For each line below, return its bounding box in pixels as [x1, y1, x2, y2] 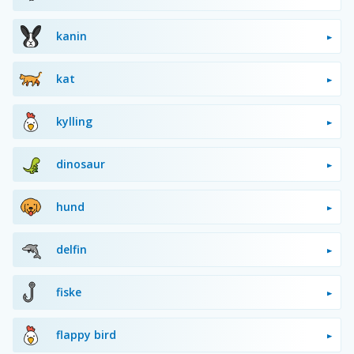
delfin [56, 241, 87, 257]
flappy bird [56, 326, 116, 342]
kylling [56, 113, 92, 129]
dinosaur [56, 156, 105, 171]
